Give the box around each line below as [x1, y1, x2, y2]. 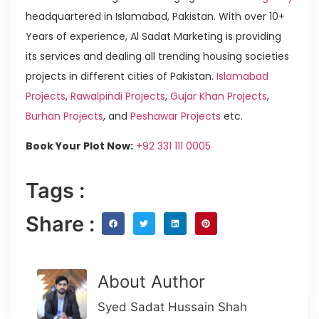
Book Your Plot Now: [26, 139, 133, 154]
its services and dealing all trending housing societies [26, 48, 289, 63]
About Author [98, 271, 205, 292]
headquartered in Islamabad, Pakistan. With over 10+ [26, 9, 285, 23]
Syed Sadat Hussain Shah [98, 299, 247, 314]
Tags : [26, 178, 85, 204]
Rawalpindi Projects [70, 88, 165, 103]
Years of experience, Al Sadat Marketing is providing [26, 28, 281, 43]
